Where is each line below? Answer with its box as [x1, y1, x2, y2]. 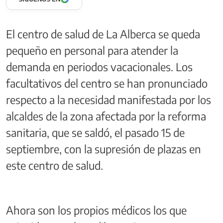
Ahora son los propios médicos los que [6, 203, 187, 217]
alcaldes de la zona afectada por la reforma [6, 109, 206, 123]
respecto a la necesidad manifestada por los [6, 92, 211, 107]
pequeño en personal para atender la [6, 43, 178, 57]
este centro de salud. [6, 158, 103, 172]
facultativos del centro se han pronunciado [6, 76, 208, 90]
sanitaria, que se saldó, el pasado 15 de [6, 125, 185, 139]
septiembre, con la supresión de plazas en [6, 141, 201, 156]
